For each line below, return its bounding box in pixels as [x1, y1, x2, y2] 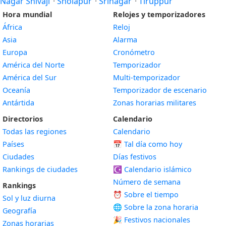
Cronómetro [113, 47, 155, 57]
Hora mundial [3, 10, 52, 19]
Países [3, 139, 24, 149]
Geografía [3, 206, 36, 215]
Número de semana [113, 177, 181, 187]
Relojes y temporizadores [113, 10, 205, 19]
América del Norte [3, 60, 65, 70]
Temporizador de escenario [113, 85, 207, 95]
